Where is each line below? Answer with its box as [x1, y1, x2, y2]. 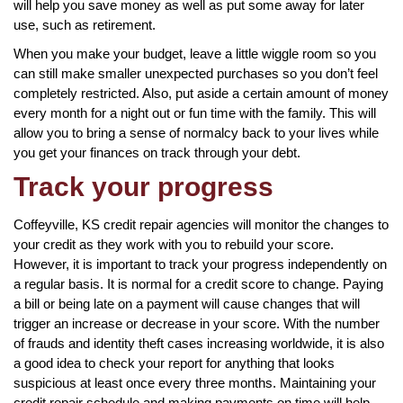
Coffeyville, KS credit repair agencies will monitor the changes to [13, 216, 389, 232]
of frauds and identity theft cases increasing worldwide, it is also [13, 335, 384, 351]
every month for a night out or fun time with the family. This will [13, 104, 376, 121]
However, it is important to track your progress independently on [13, 255, 387, 272]
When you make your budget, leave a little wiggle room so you [13, 45, 376, 61]
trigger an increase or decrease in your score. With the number [13, 315, 380, 331]
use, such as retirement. [13, 16, 156, 32]
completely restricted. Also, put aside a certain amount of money [13, 85, 389, 101]
